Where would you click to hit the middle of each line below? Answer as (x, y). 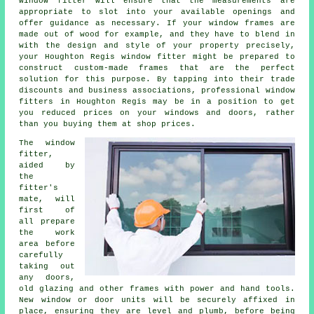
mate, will (47, 199)
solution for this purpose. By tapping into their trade (157, 79)
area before (47, 244)
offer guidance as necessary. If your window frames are (157, 23)
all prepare (47, 221)
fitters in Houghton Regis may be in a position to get (157, 101)
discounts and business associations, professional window (157, 90)
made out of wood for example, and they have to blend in (157, 34)
